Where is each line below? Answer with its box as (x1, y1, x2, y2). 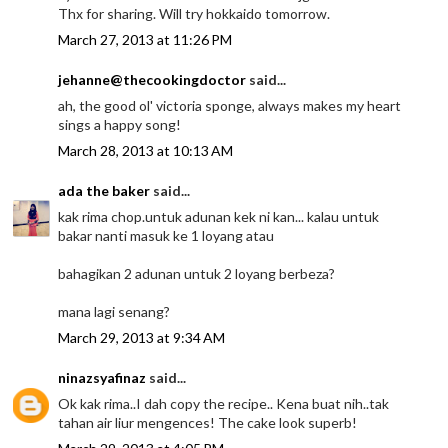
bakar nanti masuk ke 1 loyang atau (58, 226, 275, 244)
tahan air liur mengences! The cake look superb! (58, 413, 358, 431)
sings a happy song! (58, 115, 182, 133)
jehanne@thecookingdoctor (58, 70, 247, 88)
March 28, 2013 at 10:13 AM (58, 141, 234, 159)
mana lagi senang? (58, 302, 171, 320)
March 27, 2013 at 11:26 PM (58, 30, 233, 48)
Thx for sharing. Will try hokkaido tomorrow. (58, 4, 331, 22)
